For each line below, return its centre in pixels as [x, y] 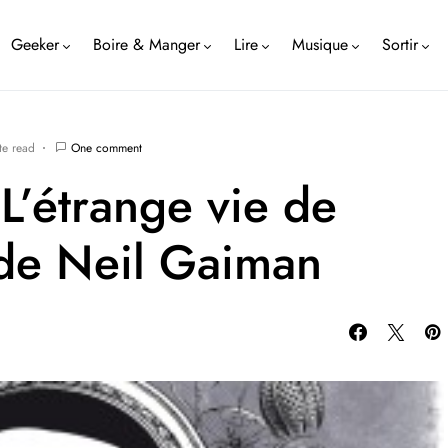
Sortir [400, 44]
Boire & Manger [147, 44]
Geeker [35, 44]
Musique [320, 44]
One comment [106, 148]
